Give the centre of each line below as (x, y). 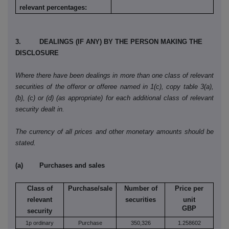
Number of (141, 189)
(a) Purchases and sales (60, 166)
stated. (26, 143)
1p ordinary (40, 223)
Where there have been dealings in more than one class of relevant (114, 76)
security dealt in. (40, 109)
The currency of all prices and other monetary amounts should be (114, 132)
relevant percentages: (53, 8)
